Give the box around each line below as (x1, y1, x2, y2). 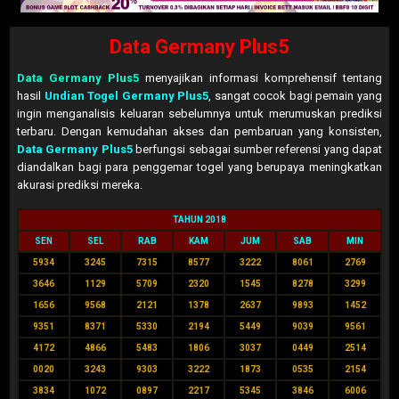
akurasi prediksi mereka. (17, 178, 142, 192)
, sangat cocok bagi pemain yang (208, 89, 383, 103)
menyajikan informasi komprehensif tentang (139, 71, 382, 85)
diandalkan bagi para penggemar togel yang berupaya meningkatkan (17, 160, 382, 175)
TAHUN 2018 (173, 215, 226, 225)
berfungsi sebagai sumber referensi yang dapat (132, 142, 382, 157)
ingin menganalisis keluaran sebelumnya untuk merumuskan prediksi (17, 107, 382, 121)
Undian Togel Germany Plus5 (44, 89, 209, 103)
